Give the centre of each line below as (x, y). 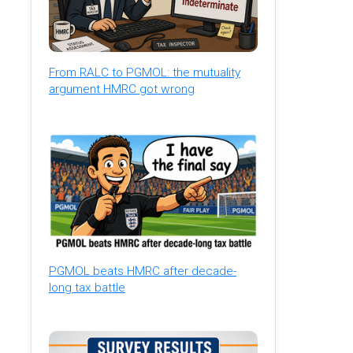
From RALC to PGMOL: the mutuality (144, 73)
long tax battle (87, 288)
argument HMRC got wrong (121, 89)
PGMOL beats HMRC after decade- (142, 271)
